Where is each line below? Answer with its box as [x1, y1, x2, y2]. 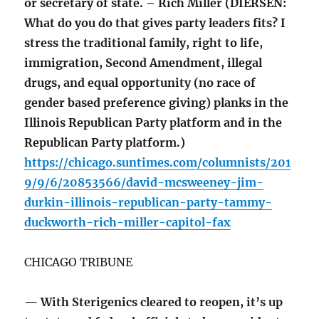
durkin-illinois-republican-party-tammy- [24, 195, 273, 210]
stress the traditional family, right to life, [24, 36, 263, 51]
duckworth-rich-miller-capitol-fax [24, 215, 231, 230]
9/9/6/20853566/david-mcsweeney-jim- [24, 175, 264, 190]
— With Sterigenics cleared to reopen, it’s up [24, 295, 283, 310]
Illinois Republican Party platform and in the [24, 115, 283, 130]
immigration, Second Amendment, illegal [24, 56, 263, 70]
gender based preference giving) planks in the [24, 95, 289, 110]
